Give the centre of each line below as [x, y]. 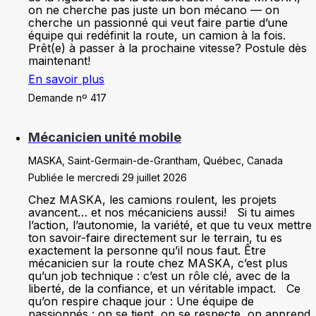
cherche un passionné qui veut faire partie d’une [158, 23]
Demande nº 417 [67, 98]
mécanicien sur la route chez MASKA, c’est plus [158, 263]
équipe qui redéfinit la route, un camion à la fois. [157, 35]
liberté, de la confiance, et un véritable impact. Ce [164, 288]
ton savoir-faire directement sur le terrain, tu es [155, 238]
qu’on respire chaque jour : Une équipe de [141, 301]
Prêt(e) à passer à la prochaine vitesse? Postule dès [168, 48]
